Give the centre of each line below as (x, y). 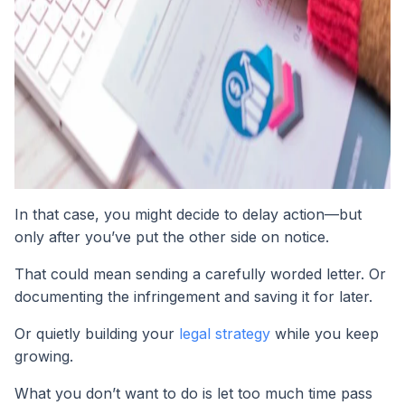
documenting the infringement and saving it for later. (193, 296)
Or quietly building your (94, 333)
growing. (44, 356)
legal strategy (222, 333)
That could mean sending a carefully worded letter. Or (200, 273)
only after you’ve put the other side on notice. (172, 236)
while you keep (325, 333)
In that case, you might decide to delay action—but (188, 214)
